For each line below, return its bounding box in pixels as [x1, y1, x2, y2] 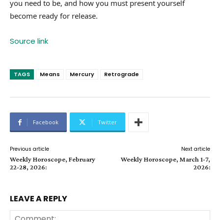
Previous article [10, 145, 49, 153]
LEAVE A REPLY [10, 193, 67, 205]
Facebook [33, 118, 58, 126]
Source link [10, 36, 48, 47]
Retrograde [104, 70, 139, 79]
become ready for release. [10, 11, 98, 21]
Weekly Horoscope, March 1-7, [120, 155, 210, 164]
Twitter [98, 118, 117, 126]
